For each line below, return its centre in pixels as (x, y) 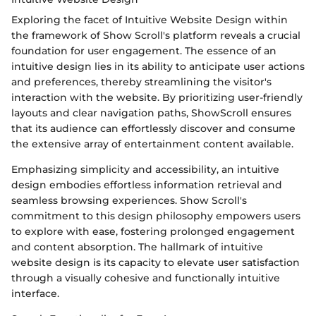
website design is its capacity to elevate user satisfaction (156, 263)
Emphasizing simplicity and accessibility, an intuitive (145, 170)
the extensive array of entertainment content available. (152, 144)
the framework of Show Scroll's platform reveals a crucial (156, 36)
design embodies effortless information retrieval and (147, 185)
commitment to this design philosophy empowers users (156, 216)
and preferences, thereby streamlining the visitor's (141, 82)
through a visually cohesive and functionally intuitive (146, 278)
